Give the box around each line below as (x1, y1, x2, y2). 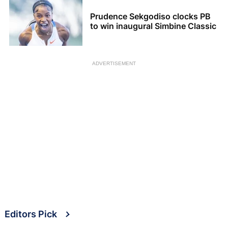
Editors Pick (5, 208, 57, 219)
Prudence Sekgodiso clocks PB (90, 11, 211, 21)
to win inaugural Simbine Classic (90, 20, 216, 31)
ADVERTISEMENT (92, 60, 136, 66)
